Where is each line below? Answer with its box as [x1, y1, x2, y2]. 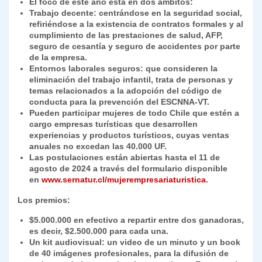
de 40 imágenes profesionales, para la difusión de [29, 249, 229, 258]
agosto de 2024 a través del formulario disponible [29, 164, 227, 174]
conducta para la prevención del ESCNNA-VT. [29, 97, 212, 107]
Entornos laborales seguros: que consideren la [29, 64, 218, 74]
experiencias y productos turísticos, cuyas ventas [29, 130, 229, 140]
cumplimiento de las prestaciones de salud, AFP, [29, 30, 223, 40]
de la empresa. [29, 53, 87, 63]
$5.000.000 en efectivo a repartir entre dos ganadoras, [29, 215, 244, 225]
